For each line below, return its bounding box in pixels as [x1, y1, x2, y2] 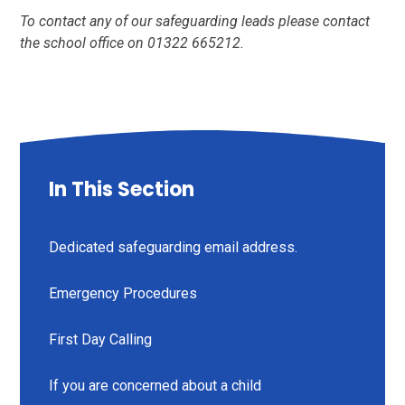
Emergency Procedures [49, 284, 198, 302]
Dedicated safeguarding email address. [49, 238, 298, 256]
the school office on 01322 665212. [20, 34, 245, 52]
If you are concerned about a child [49, 376, 262, 394]
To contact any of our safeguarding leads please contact [20, 13, 371, 31]
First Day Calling [49, 330, 153, 348]
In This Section [49, 174, 195, 203]
